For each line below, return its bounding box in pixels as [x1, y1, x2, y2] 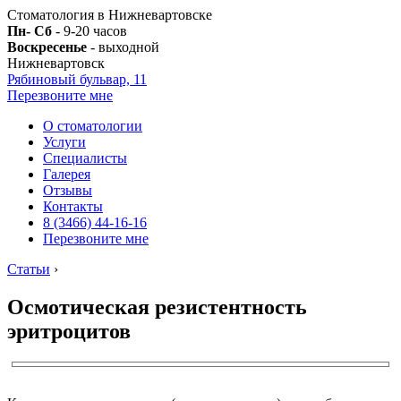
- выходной [87, 39, 159, 55]
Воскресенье [7, 39, 87, 55]
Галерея [43, 166, 90, 182]
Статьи [7, 261, 50, 277]
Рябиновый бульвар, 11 [7, 72, 147, 87]
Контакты [43, 199, 103, 214]
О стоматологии [43, 118, 142, 133]
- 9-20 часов [52, 23, 127, 38]
